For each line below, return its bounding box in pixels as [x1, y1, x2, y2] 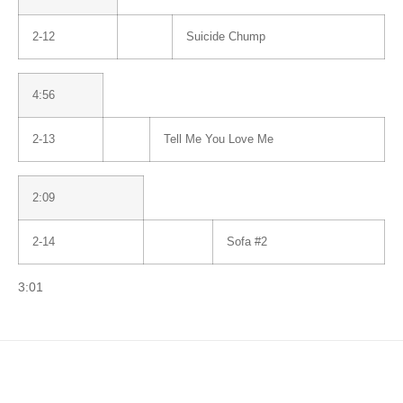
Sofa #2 [227, 235, 267, 248]
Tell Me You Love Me [164, 132, 273, 146]
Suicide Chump [186, 30, 265, 43]
